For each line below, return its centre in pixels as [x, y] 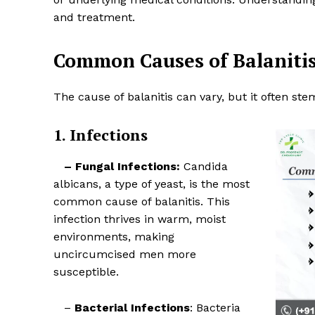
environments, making [114, 237]
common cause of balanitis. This [142, 202]
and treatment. [94, 18]
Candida [204, 167]
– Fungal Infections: [117, 167]
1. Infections [101, 135]
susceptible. [86, 272]
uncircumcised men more [125, 255]
